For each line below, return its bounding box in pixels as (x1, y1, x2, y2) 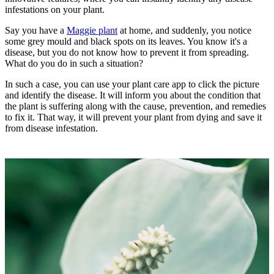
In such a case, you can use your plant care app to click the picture (5, 78, 259, 89)
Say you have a (5, 24, 67, 35)
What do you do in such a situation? (5, 57, 143, 68)
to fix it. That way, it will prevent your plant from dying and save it (5, 111, 262, 122)
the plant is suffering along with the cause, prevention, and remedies (5, 100, 266, 111)
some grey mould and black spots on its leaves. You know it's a (5, 35, 247, 46)
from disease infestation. (5, 122, 98, 133)
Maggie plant (67, 24, 117, 35)
